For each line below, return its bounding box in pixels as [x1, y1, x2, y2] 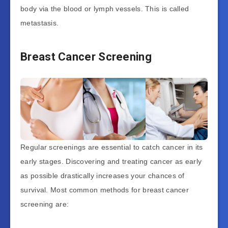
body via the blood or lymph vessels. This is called [20, 4, 189, 13]
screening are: [20, 200, 71, 209]
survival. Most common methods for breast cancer [20, 186, 189, 194]
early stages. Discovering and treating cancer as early [20, 157, 202, 166]
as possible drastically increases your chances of [20, 172, 185, 180]
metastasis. [20, 18, 61, 27]
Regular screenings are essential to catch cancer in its [20, 143, 203, 152]
